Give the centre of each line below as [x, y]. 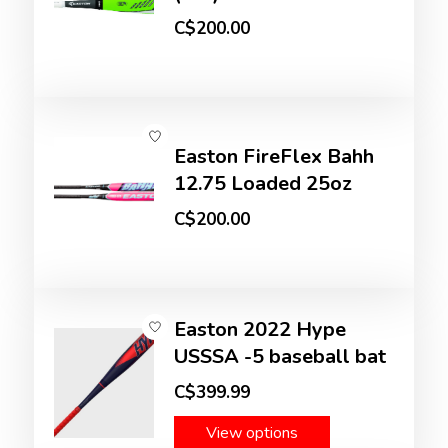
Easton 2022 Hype [260, 330]
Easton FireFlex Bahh [274, 157]
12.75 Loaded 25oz [263, 184]
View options [252, 433]
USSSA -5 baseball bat [280, 357]
